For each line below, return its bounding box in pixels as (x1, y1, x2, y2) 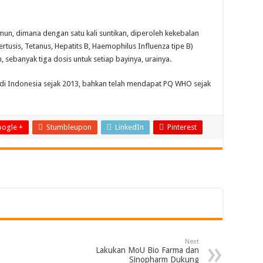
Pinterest (167, 123, 197, 132)
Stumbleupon (46, 123, 92, 132)
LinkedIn (115, 123, 144, 132)
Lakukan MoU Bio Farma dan (96, 245, 199, 255)
